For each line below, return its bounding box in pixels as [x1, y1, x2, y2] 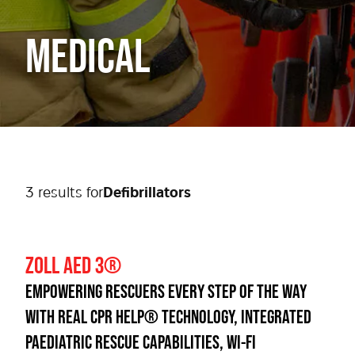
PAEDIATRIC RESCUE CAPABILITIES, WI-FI [25, 331, 256, 353]
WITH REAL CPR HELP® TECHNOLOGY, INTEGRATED [25, 306, 311, 327]
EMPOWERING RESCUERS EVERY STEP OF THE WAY [25, 281, 307, 302]
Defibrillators [103, 186, 191, 200]
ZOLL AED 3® [25, 251, 121, 278]
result [34, 186, 75, 200]
